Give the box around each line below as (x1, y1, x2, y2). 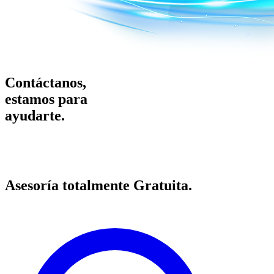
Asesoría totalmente (5, 177, 133, 194)
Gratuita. (133, 177, 192, 194)
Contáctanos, (5, 75, 86, 91)
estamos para (5, 91, 87, 108)
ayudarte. (5, 108, 65, 124)
